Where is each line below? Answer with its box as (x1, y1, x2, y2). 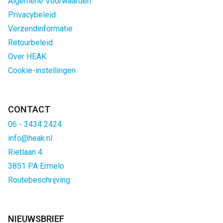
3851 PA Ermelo (8, 161, 64, 171)
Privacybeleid (8, 10, 56, 19)
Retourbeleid (8, 38, 53, 47)
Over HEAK (8, 52, 46, 61)
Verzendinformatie (8, 24, 73, 33)
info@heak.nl (8, 133, 52, 143)
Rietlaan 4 (8, 147, 42, 157)
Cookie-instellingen (8, 66, 76, 75)
